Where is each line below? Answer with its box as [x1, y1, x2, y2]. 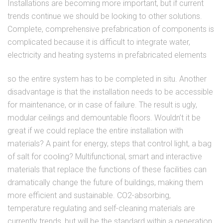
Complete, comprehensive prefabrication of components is [7, 24, 214, 34]
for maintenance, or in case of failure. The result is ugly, [7, 100, 197, 110]
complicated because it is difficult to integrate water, [7, 37, 190, 47]
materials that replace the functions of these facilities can [7, 164, 207, 174]
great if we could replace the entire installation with [7, 125, 183, 135]
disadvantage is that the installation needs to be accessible [7, 87, 213, 97]
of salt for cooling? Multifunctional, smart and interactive [7, 151, 202, 161]
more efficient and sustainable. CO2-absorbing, [7, 190, 171, 200]
